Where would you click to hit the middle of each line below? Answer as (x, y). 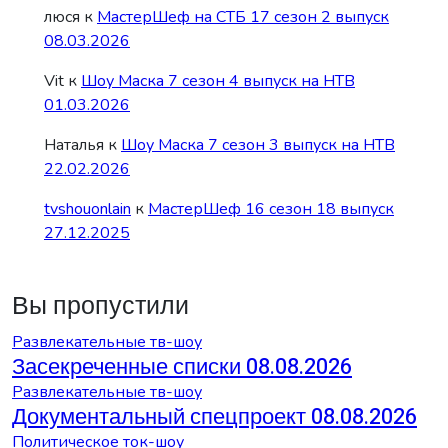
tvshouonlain (87, 208)
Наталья (74, 144)
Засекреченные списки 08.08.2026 (182, 366)
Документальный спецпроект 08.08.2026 (214, 416)
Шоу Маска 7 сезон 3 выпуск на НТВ (258, 144)
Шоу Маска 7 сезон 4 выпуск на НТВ (218, 80)
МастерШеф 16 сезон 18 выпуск (271, 208)
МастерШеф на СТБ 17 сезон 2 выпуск (243, 16)
